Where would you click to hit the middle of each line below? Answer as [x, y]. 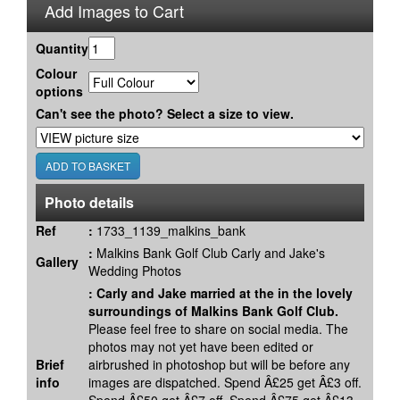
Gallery [57, 262]
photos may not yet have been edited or [201, 347]
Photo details [89, 203]
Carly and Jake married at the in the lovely [225, 293]
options [59, 92]
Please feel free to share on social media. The [218, 329]
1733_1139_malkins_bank [169, 231]
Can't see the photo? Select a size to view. [165, 114]
